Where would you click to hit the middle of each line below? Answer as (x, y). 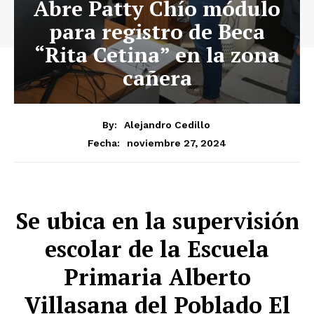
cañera (157, 78)
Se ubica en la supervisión (157, 220)
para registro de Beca (157, 32)
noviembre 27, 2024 (177, 143)
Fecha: (104, 143)
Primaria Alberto (157, 277)
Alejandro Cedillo (167, 124)
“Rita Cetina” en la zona (157, 55)
